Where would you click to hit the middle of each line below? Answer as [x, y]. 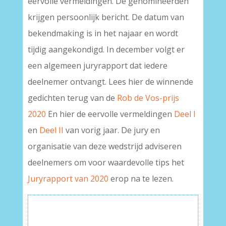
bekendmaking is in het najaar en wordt [103, 33]
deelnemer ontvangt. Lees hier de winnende [110, 82]
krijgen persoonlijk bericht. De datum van [106, 17]
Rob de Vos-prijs [148, 98]
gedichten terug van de [72, 98]
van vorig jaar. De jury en [112, 130]
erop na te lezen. [141, 179]
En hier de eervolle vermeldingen [110, 114]
